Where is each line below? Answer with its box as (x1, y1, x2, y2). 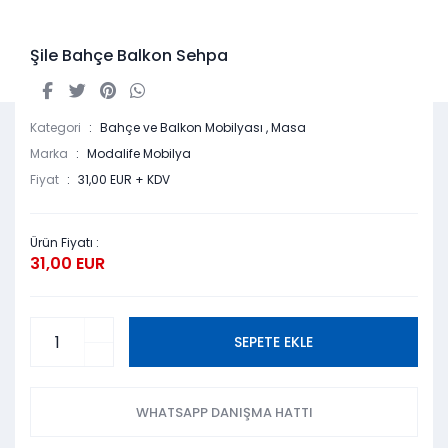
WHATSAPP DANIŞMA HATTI (135, 402, 313, 422)
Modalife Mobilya (87, 145, 191, 163)
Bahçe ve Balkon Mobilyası (100, 119, 263, 137)
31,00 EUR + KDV (78, 171, 170, 189)
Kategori (30, 119, 81, 137)
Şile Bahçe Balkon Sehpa (30, 44, 228, 68)
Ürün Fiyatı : (30, 234, 99, 252)
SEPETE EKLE (234, 331, 313, 352)
